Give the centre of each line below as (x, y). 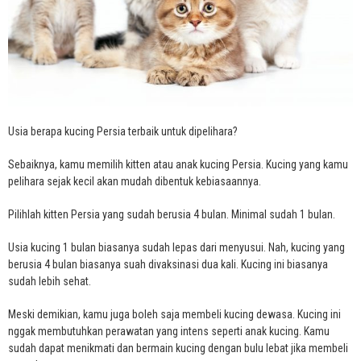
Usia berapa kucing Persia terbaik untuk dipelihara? (123, 132)
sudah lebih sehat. (50, 282)
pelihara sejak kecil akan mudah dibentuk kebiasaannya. (135, 182)
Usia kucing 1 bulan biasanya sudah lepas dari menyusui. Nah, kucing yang (176, 248)
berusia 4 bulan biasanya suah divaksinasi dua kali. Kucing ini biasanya (168, 265)
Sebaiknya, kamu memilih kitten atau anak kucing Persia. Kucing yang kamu (178, 165)
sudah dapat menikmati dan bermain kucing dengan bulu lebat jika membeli (178, 349)
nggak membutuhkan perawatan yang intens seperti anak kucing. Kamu (169, 332)
